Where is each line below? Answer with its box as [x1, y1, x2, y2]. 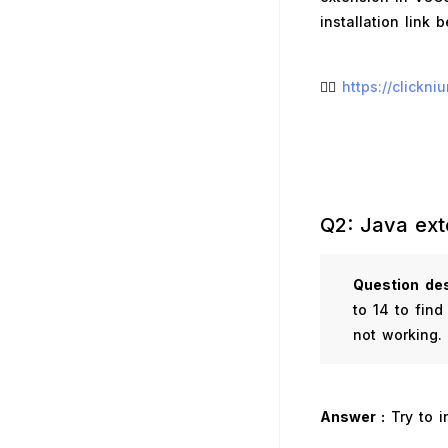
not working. [353, 325, 443, 343]
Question [353, 275, 420, 293]
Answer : [319, 408, 385, 425]
